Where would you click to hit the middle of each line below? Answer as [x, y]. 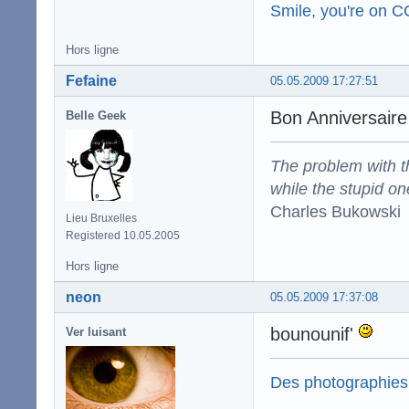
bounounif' [315, 334]
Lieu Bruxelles [101, 218]
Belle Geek [96, 115]
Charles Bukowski [336, 211]
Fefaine [91, 80]
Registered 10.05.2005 [123, 235]
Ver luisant [96, 331]
